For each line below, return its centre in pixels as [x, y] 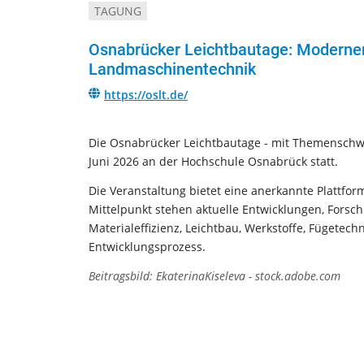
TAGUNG [118, 11]
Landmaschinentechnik [172, 69]
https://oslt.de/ [146, 95]
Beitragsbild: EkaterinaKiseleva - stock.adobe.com [214, 276]
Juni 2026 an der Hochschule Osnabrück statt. [217, 162]
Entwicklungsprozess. [147, 247]
